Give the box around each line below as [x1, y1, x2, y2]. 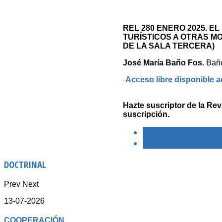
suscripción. [123, 110, 169, 119]
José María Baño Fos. [123, 58, 204, 67]
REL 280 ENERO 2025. [123, 24, 209, 33]
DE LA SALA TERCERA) [123, 42, 215, 51]
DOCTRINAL [4, 158, 46, 171]
